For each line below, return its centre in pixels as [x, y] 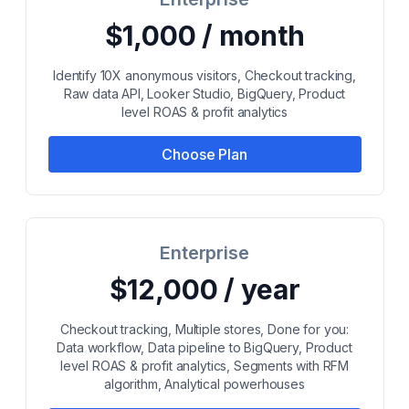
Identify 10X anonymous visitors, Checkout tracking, [204, 75]
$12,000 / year [204, 289]
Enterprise [204, 253]
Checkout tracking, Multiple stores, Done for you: [204, 329]
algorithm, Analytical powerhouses [204, 384]
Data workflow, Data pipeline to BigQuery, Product [204, 347]
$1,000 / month [204, 36]
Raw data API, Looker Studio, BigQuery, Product [204, 94]
